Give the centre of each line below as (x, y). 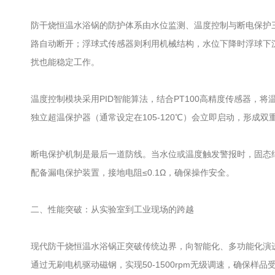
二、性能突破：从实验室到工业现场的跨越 (112, 209)
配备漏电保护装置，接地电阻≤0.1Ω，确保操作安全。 (133, 172)
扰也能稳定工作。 (65, 62)
